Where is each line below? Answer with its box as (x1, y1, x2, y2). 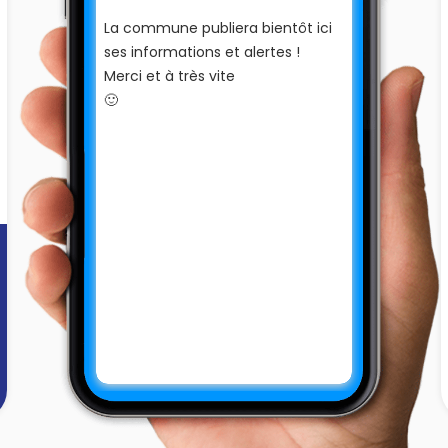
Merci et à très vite (103, 65, 235, 86)
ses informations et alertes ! (103, 41, 300, 62)
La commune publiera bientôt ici (103, 17, 332, 38)
